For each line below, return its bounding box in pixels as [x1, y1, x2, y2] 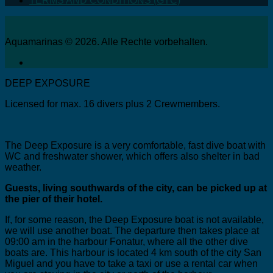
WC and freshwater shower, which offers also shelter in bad [5, 151, 260, 161]
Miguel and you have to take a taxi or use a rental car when [5, 258, 258, 269]
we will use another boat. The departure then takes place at [5, 225, 259, 236]
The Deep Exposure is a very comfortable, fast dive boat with [5, 140, 266, 151]
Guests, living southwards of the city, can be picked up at [5, 182, 267, 193]
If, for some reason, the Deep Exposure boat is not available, [5, 214, 264, 225]
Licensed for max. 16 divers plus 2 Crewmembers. [5, 98, 220, 109]
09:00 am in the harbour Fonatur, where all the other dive [5, 236, 248, 247]
